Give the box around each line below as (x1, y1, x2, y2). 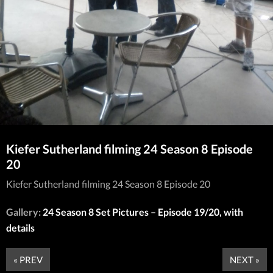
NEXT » (230, 253, 260, 265)
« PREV (13, 253, 43, 265)
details (6, 221, 35, 233)
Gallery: (6, 205, 43, 218)
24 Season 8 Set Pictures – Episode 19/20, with (43, 205, 243, 218)
